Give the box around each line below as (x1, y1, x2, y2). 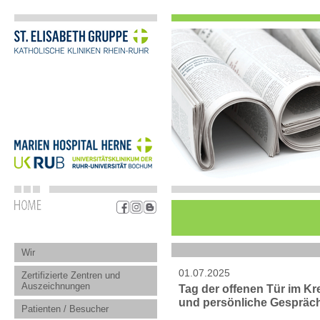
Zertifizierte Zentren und (21, 270, 120, 281)
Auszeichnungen (21, 281, 90, 291)
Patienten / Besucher (21, 304, 109, 314)
